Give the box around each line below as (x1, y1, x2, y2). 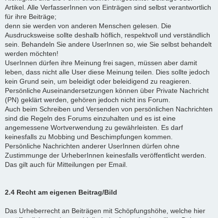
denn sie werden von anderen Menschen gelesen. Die (5, 21, 171, 30)
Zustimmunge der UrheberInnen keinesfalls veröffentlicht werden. (5, 151, 206, 159)
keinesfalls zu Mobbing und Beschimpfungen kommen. (5, 132, 173, 141)
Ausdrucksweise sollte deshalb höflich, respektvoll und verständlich (5, 31, 210, 39)
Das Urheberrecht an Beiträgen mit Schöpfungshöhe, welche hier (5, 206, 205, 215)
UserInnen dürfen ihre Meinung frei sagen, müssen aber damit (5, 58, 197, 67)
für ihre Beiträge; (5, 12, 56, 20)
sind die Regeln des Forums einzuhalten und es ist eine (5, 114, 176, 122)
